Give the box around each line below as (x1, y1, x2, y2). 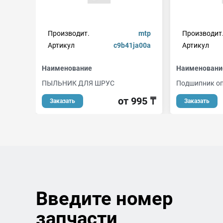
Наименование (42, 64, 92, 72)
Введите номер (36, 188, 173, 210)
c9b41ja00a (113, 41, 151, 49)
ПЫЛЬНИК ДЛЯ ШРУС (42, 79, 114, 87)
